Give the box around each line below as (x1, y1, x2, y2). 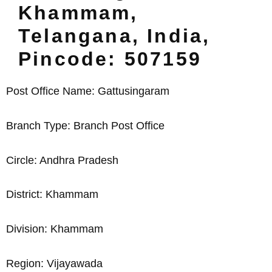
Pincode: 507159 (18, 48, 202, 70)
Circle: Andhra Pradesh (6, 154, 118, 166)
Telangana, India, (18, 25, 211, 47)
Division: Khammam (6, 223, 103, 236)
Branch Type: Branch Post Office (6, 119, 165, 132)
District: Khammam (6, 188, 98, 201)
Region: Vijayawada (6, 257, 103, 270)
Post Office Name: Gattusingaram (6, 85, 169, 97)
